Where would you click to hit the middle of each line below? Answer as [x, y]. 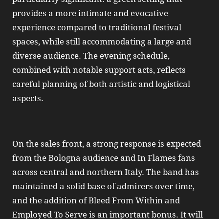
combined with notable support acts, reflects [99, 70]
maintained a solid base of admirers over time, [103, 186]
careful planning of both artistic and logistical [101, 84]
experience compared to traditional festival [97, 28]
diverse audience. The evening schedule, [91, 56]
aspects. [28, 99]
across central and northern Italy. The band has [106, 172]
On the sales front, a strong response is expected [107, 143]
